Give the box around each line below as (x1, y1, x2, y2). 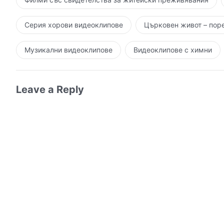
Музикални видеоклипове (24, 45, 112, 54)
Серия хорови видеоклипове (24, 20, 123, 29)
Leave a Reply (16, 83, 84, 95)
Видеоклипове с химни (133, 45, 212, 54)
